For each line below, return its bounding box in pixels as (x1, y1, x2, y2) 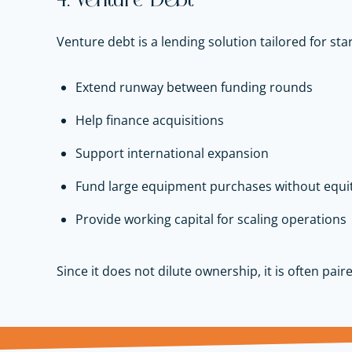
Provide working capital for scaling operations (75, 211, 346, 229)
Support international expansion (75, 145, 269, 163)
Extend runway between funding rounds (75, 79, 313, 97)
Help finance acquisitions (75, 112, 224, 130)
